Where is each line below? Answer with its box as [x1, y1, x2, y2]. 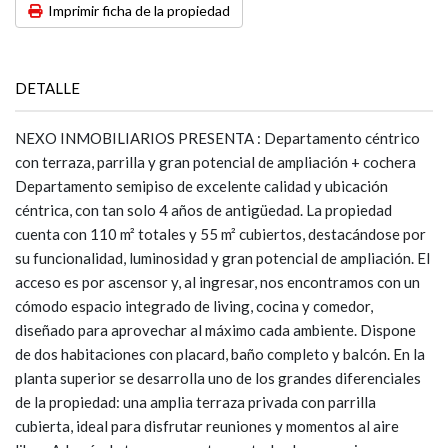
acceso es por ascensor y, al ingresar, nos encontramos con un [15, 273, 420, 291]
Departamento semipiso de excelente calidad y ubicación [15, 177, 388, 195]
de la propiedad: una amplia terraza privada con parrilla [15, 393, 376, 411]
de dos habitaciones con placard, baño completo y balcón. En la [15, 345, 425, 363]
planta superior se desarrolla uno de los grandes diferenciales [15, 369, 421, 387]
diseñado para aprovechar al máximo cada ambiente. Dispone [15, 321, 416, 339]
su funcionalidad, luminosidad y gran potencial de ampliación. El [15, 249, 430, 267]
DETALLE [15, 79, 80, 97]
